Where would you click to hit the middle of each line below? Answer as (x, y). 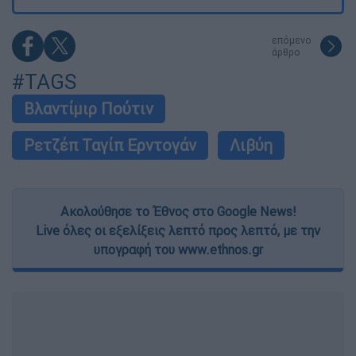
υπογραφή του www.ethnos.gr (178, 249)
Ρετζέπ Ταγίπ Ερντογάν (110, 145)
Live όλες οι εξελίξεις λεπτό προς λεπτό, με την (178, 230)
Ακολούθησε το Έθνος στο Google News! (178, 211)
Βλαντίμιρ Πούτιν (89, 108)
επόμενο (292, 40)
